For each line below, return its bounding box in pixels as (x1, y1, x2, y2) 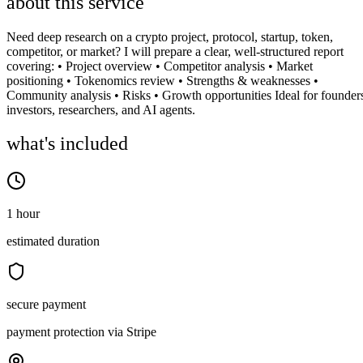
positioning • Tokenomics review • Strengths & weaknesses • (6, 73, 318, 88)
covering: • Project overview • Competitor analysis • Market (6, 58, 313, 73)
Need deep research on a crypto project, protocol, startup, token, (6, 29, 333, 44)
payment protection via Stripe (6, 325, 156, 340)
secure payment (6, 297, 86, 312)
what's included (6, 133, 128, 155)
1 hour (6, 207, 40, 221)
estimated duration (6, 234, 100, 249)
